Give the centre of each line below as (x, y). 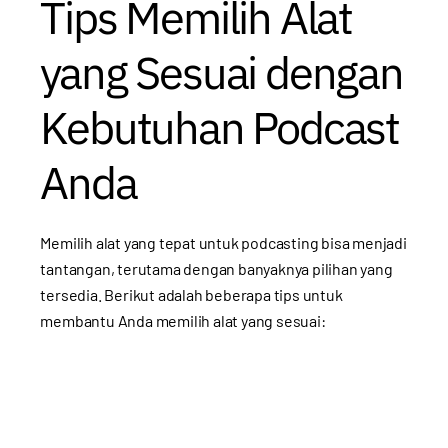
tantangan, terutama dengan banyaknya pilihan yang (216, 269)
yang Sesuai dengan (221, 72)
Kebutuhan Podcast (219, 127)
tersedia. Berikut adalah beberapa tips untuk (191, 295)
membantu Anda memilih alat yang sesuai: (183, 321)
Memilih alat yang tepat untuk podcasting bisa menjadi (223, 243)
